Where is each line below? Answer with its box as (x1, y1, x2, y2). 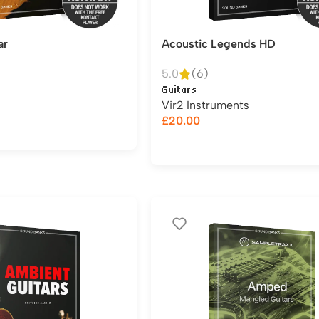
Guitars (162, 83, 197, 96)
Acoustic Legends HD (162, 37, 276, 51)
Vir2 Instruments (162, 98, 249, 112)
